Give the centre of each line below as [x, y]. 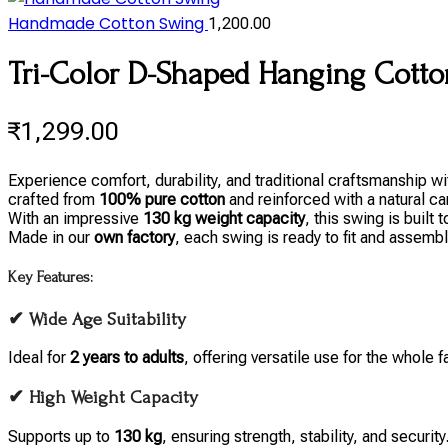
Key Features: [50, 277]
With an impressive [75, 219]
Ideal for [39, 358]
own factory [134, 238]
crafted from [53, 200]
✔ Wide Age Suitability [97, 319]
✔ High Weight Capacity [103, 397]
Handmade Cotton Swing [108, 23]
